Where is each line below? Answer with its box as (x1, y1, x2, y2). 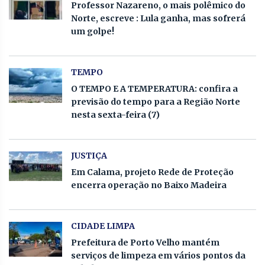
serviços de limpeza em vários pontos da (71, 250, 245, 261)
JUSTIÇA (71, 150, 107, 161)
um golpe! (71, 25, 114, 37)
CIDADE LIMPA (71, 220, 135, 231)
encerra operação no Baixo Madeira (71, 179, 227, 190)
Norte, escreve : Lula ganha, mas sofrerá (71, 12, 245, 24)
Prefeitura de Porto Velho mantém (71, 237, 219, 248)
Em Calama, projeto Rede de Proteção (71, 166, 234, 177)
